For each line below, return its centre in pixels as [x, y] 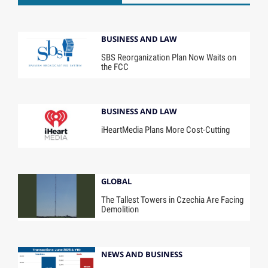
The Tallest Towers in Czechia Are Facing [173, 200]
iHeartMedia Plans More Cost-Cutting [166, 130]
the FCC [115, 67]
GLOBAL [117, 182]
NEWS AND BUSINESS [142, 255]
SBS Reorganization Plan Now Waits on [169, 57]
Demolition [120, 210]
